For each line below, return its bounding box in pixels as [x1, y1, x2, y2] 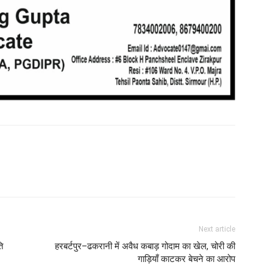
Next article [199, 225, 235, 234]
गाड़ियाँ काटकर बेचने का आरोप [138, 253, 235, 265]
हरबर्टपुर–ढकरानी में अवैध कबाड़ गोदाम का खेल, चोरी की [55, 241, 235, 252]
